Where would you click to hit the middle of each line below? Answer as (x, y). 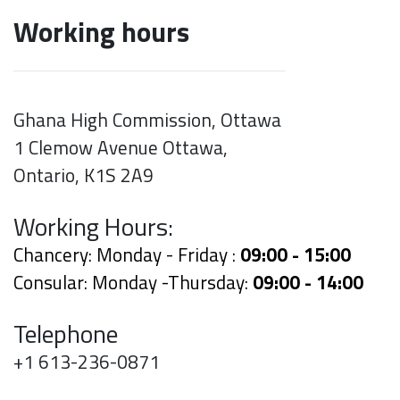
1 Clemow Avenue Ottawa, (121, 148)
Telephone (66, 334)
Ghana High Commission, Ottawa (147, 120)
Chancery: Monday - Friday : (127, 255)
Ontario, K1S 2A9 (83, 175)
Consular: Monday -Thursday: (133, 283)
